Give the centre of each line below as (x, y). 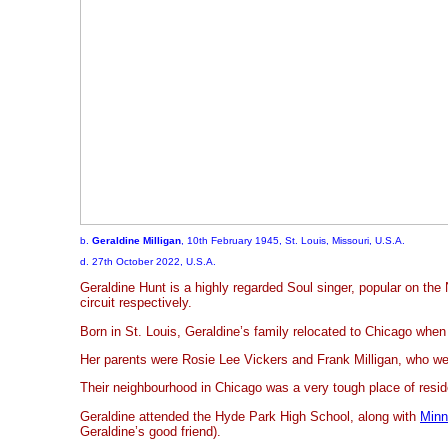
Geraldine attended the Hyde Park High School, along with (250, 416)
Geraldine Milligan (136, 240)
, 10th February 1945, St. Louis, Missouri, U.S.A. (293, 240)
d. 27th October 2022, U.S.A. (148, 261)
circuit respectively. (136, 303)
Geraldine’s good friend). (150, 431)
